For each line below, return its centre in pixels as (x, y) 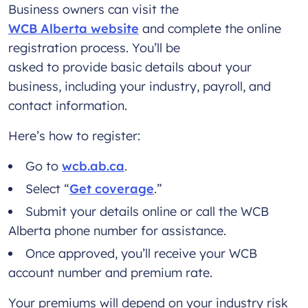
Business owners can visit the (95, 10)
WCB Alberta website (74, 29)
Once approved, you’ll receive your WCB (141, 254)
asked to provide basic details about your (130, 67)
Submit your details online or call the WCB (147, 212)
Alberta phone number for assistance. (121, 231)
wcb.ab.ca (93, 166)
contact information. (71, 106)
